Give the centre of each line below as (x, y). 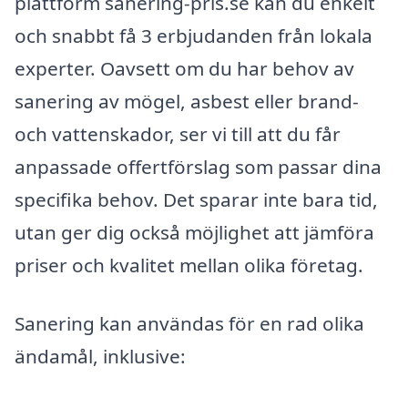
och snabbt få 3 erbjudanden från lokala (194, 36)
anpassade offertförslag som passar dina (198, 167)
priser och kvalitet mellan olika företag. (189, 265)
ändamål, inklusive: (100, 356)
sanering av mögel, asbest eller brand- (187, 102)
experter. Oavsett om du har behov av (184, 69)
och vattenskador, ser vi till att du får (178, 134)
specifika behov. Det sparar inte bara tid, (196, 200)
